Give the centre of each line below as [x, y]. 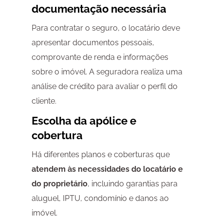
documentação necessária [99, 9]
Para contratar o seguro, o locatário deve [106, 28]
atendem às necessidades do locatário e [107, 169]
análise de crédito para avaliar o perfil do [104, 87]
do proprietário [59, 184]
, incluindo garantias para [132, 184]
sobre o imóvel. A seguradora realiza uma [107, 72]
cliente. [44, 101]
